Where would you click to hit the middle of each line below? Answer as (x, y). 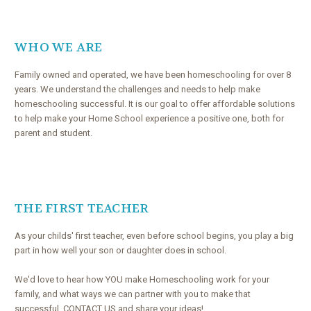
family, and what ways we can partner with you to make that (133, 294)
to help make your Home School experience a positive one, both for (149, 118)
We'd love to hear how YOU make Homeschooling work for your (142, 279)
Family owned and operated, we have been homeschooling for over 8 (153, 74)
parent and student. (53, 133)
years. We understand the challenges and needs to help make (137, 89)
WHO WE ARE (59, 47)
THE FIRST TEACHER (82, 208)
